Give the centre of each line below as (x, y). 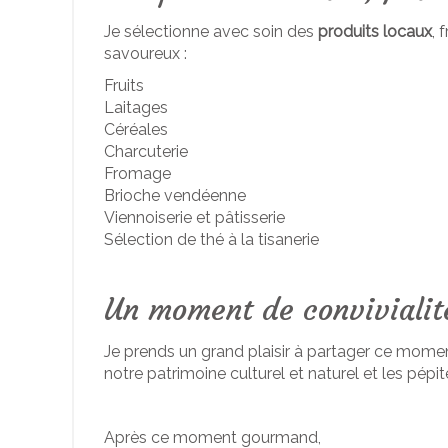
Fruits (124, 85)
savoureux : (145, 53)
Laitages (136, 107)
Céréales (136, 129)
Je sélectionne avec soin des (211, 31)
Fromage (137, 173)
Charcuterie (146, 151)
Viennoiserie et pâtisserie (194, 217)
